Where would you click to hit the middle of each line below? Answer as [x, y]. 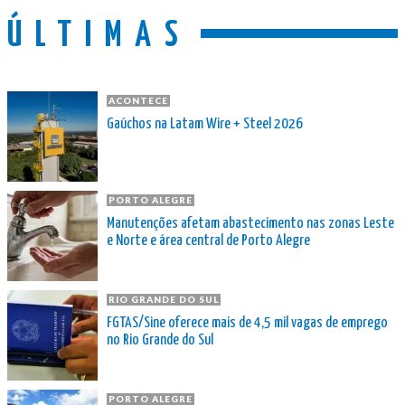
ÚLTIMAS [99, 36]
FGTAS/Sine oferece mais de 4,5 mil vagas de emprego [247, 323]
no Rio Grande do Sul [160, 340]
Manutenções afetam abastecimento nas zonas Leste [250, 223]
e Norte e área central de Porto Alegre [208, 240]
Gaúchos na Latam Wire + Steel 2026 [205, 124]
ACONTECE [138, 100]
